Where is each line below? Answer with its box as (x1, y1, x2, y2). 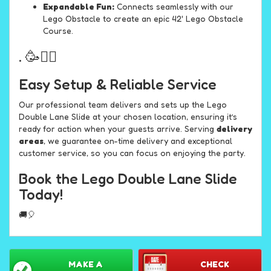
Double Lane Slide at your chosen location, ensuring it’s (19, 111, 237, 122)
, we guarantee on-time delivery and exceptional (44, 135, 232, 146)
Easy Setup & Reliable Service (19, 76, 217, 94)
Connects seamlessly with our (114, 1, 233, 12)
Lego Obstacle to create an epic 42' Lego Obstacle (43, 13, 243, 24)
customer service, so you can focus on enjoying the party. (19, 148, 246, 158)
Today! (19, 186, 63, 204)
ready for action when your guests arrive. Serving (19, 123, 217, 134)
